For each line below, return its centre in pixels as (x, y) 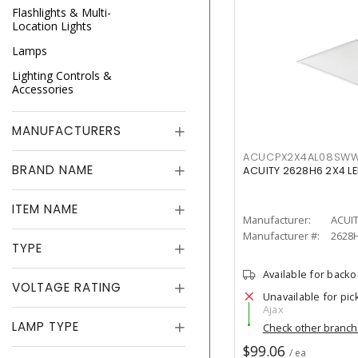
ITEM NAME (45, 209)
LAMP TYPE (46, 326)
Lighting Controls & (62, 76)
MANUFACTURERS (67, 131)
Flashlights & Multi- (62, 12)
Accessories (43, 89)
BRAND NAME (53, 170)
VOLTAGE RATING (67, 287)
